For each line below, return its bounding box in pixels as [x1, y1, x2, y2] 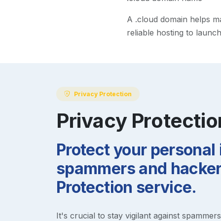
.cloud [135, 14, 158, 25]
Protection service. [56, 177, 197, 197]
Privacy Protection [74, 90, 132, 98]
